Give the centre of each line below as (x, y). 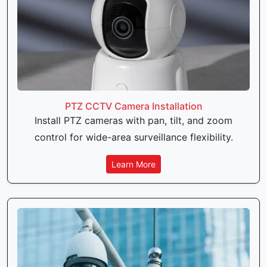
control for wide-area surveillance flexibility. (133, 137)
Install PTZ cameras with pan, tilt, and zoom (133, 121)
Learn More (133, 164)
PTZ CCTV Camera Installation (133, 106)
